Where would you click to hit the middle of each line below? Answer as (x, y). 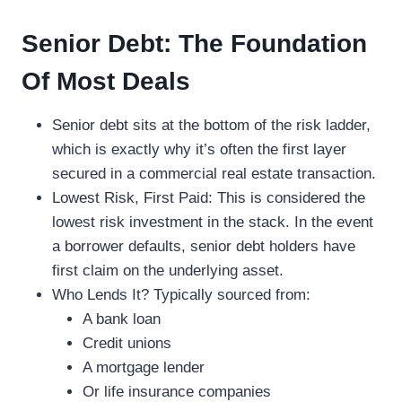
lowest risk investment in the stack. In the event (213, 222)
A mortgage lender (144, 367)
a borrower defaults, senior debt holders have (204, 246)
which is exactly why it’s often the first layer (199, 149)
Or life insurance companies (177, 391)
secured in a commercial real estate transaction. (214, 173)
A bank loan (122, 319)
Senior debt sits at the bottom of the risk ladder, (211, 125)
